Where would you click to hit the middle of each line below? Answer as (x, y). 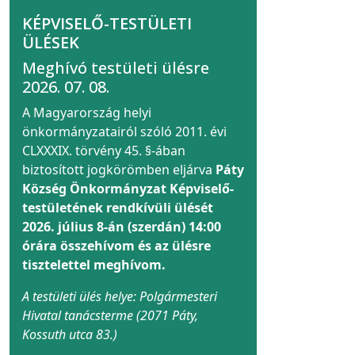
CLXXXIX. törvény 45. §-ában (104, 151)
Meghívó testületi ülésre (116, 68)
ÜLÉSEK (51, 43)
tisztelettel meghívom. (94, 265)
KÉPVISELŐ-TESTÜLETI (107, 24)
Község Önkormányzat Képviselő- (128, 189)
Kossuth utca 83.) (70, 335)
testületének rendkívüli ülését (118, 208)
